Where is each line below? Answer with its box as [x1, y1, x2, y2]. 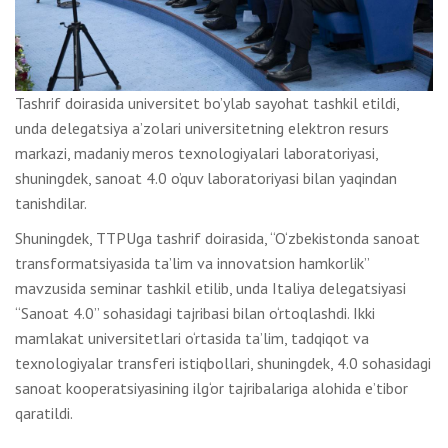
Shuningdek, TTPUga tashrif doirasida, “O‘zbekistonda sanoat [15, 228, 420, 249]
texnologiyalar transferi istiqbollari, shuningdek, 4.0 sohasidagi [15, 353, 431, 374]
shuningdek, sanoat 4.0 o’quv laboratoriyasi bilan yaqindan [15, 168, 397, 189]
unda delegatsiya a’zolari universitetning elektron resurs [15, 118, 389, 139]
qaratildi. [15, 403, 73, 424]
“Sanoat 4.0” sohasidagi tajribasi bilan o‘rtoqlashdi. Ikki [15, 303, 375, 324]
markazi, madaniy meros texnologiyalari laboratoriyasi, [15, 143, 378, 164]
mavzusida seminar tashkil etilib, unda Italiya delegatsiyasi [15, 278, 406, 299]
